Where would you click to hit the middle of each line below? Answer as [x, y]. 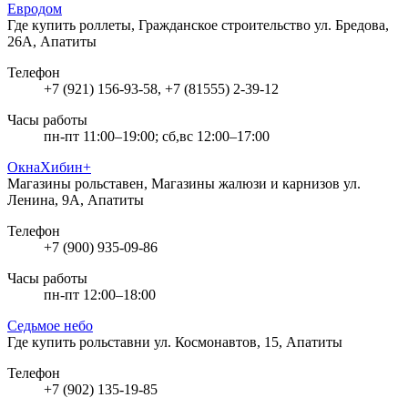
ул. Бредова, [352, 25]
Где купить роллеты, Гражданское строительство [161, 25]
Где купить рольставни [81, 342]
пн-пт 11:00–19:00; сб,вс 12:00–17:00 [157, 136]
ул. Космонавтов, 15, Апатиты [248, 342]
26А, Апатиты [52, 41]
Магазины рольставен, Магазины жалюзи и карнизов [175, 183]
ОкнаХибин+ [49, 167]
